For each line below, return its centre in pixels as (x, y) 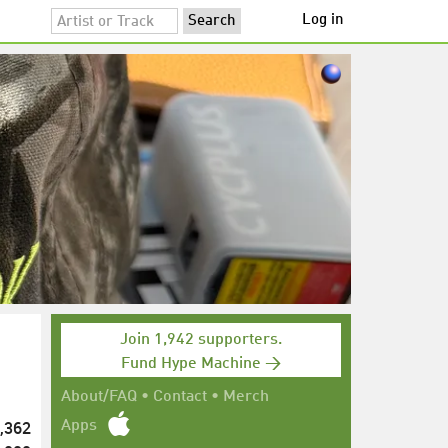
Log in (323, 20)
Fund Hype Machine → (201, 364)
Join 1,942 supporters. (201, 340)
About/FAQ (99, 397)
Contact (180, 397)
